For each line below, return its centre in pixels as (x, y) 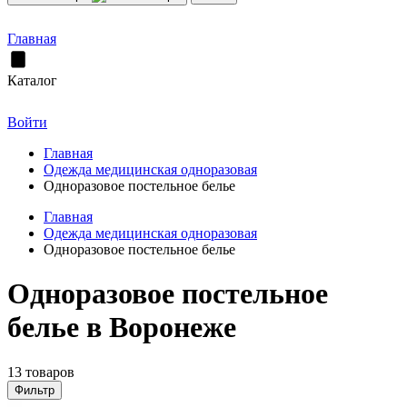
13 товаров (41, 372)
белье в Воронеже (122, 328)
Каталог (32, 80)
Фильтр (35, 390)
